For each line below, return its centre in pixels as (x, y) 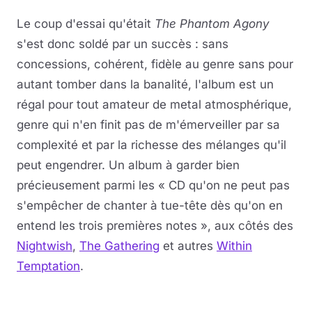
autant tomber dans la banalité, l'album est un (145, 84)
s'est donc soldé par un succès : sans (123, 44)
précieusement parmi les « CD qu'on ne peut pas (153, 185)
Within (234, 246)
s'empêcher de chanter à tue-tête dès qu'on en (150, 205)
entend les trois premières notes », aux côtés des (155, 226)
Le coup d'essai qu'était (86, 24)
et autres (188, 246)
